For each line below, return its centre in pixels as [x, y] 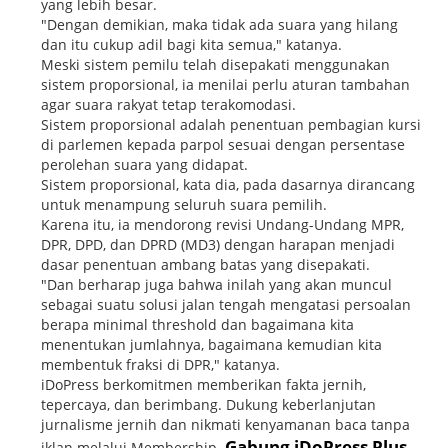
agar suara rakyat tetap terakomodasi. [169, 104]
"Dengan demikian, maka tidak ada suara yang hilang [220, 24]
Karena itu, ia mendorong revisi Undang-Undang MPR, [223, 224]
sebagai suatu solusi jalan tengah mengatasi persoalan [226, 304]
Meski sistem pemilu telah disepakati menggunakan [216, 64]
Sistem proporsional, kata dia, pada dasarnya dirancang [228, 184]
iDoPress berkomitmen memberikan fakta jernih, [204, 384]
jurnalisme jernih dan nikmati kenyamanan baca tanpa [226, 424]
